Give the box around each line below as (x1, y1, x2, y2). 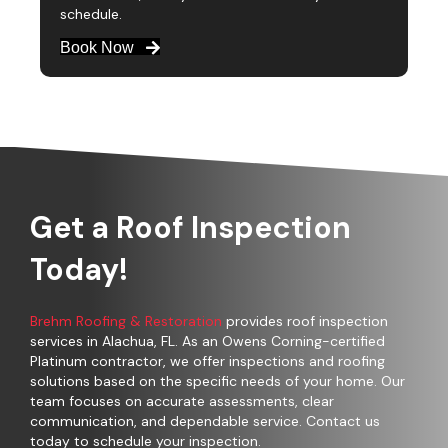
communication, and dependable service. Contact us (30, 412, 380, 431)
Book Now (60, 39, 134, 57)
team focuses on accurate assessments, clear (30, 392, 334, 411)
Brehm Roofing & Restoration (30, 312, 226, 331)
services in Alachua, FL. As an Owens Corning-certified (30, 332, 385, 351)
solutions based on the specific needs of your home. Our (30, 372, 405, 391)
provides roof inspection (226, 312, 388, 331)
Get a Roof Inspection (30, 208, 351, 248)
